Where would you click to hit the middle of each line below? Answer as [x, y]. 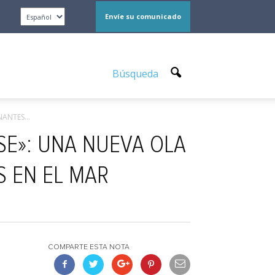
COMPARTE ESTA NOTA [89, 247]
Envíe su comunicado [143, 16]
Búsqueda [137, 74]
